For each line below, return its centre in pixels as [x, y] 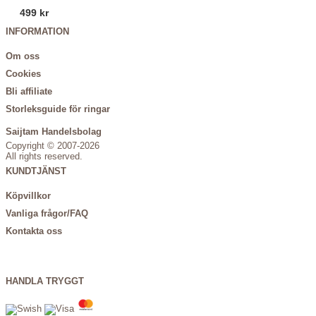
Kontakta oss [34, 231]
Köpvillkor [28, 196]
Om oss [23, 57]
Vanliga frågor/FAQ [47, 213]
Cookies [23, 74]
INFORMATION [37, 32]
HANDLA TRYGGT [45, 282]
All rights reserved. [44, 156]
